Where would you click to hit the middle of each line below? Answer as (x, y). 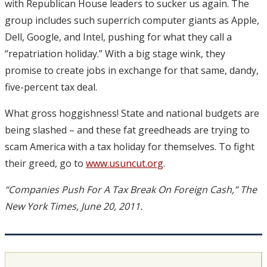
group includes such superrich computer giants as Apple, (132, 21)
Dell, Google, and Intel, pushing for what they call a (118, 37)
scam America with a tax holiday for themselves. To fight (130, 147)
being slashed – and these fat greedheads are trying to (127, 130)
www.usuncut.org (125, 164)
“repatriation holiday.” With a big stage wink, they (115, 54)
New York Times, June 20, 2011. (74, 207)
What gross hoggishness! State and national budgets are (132, 114)
